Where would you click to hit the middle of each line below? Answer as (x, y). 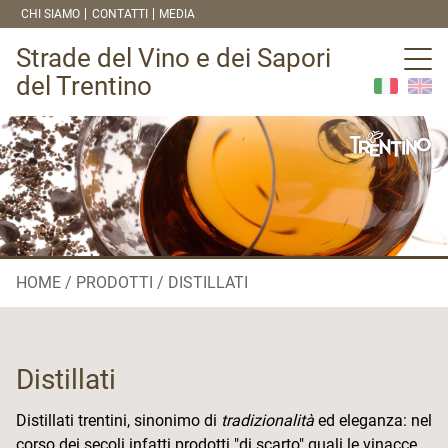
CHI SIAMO (51, 14)
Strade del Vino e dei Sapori (173, 58)
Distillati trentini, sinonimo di (118, 420)
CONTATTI (119, 14)
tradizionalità (267, 420)
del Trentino (84, 86)
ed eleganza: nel (373, 420)
